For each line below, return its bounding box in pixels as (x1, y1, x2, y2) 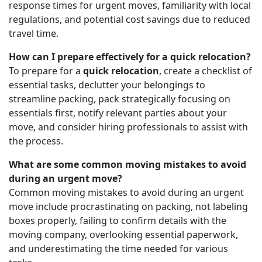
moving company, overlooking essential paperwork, (9, 227, 238, 241)
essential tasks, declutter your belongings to (9, 78, 205, 91)
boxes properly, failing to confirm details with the (9, 213, 226, 227)
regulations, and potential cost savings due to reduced (9, 12, 250, 26)
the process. (9, 134, 63, 147)
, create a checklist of (159, 64, 252, 77)
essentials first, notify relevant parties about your (9, 106, 227, 119)
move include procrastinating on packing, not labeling (9, 199, 248, 213)
